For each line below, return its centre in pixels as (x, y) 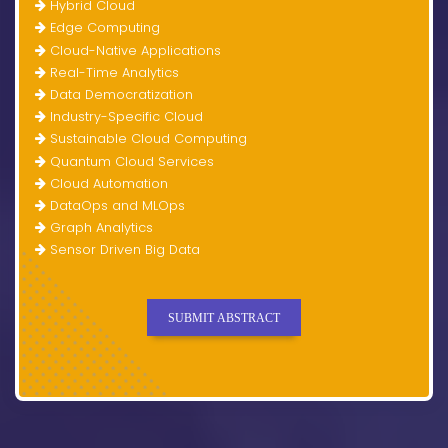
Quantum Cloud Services (130, 161)
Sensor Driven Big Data (123, 250)
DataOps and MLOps (115, 205)
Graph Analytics (99, 228)
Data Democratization (119, 95)
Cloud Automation (107, 183)
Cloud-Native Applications (133, 50)
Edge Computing (103, 28)
